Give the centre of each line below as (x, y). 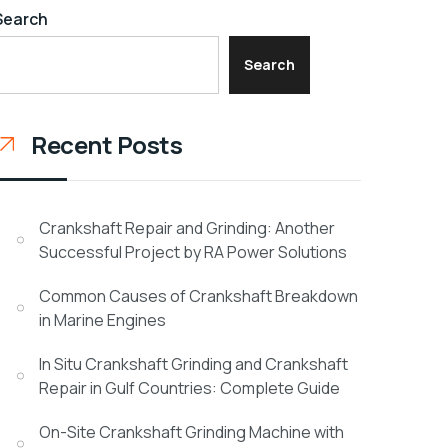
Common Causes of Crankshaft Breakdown (199, 296)
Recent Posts (107, 144)
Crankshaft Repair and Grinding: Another (187, 228)
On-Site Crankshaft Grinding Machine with (192, 432)
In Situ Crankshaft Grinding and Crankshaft (194, 364)
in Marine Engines (103, 320)
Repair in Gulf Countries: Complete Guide (190, 388)
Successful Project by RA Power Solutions (193, 252)
